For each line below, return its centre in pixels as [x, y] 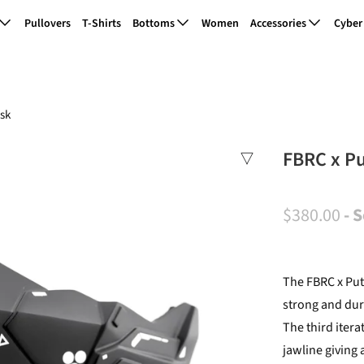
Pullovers [47, 24]
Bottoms [154, 24]
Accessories [280, 24]
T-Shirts [101, 24]
